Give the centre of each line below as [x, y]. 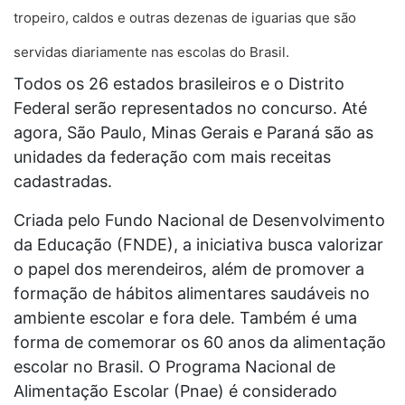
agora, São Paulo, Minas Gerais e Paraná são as [193, 132]
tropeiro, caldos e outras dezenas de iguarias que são [185, 18]
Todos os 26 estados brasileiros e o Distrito [179, 84]
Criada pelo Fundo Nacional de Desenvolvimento [199, 220]
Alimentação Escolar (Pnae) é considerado [175, 391]
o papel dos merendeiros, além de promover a [189, 269]
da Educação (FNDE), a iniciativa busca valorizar [198, 245]
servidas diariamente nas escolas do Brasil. [151, 52]
